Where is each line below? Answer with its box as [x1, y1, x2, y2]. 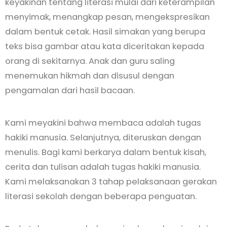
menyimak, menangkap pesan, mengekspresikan [5, 11, 210, 23]
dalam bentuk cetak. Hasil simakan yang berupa [5, 26, 205, 38]
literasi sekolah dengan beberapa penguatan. [5, 191, 197, 203]
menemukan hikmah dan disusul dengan [5, 70, 174, 82]
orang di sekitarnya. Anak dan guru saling [5, 55, 175, 67]
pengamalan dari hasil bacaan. [5, 85, 135, 97]
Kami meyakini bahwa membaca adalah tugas [5, 117, 201, 129]
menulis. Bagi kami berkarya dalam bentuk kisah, [5, 146, 206, 159]
